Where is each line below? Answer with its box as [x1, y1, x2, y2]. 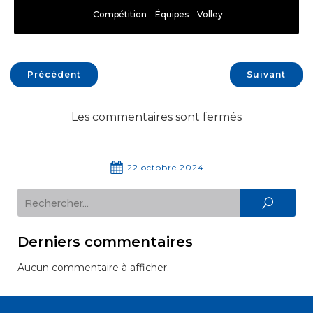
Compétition [93, 9, 147, 20]
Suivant [247, 69, 286, 80]
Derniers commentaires [17, 233, 193, 250]
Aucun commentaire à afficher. [17, 261, 169, 274]
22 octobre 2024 [126, 162, 204, 173]
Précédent [27, 69, 81, 80]
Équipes [155, 9, 189, 20]
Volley [197, 9, 223, 20]
